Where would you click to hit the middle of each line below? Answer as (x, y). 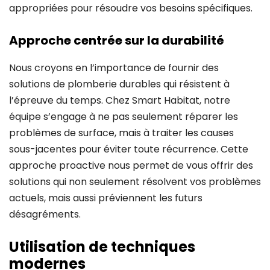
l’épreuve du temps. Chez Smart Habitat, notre (120, 100)
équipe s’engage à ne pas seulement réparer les (124, 116)
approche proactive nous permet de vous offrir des (131, 165)
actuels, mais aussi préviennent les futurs (106, 198)
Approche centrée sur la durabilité (117, 40)
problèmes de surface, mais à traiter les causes (121, 133)
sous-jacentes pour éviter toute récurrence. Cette (129, 149)
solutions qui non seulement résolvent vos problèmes (135, 181)
